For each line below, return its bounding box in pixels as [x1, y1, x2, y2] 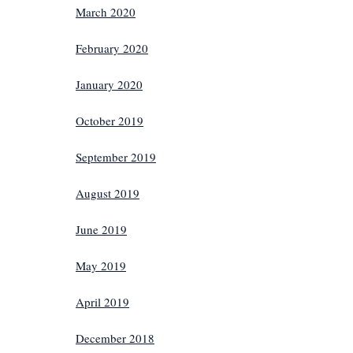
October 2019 [76, 112, 143, 128]
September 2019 [76, 148, 156, 165]
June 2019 [76, 221, 127, 237]
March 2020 [76, 3, 136, 20]
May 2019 [76, 257, 126, 273]
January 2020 [76, 76, 143, 92]
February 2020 [76, 39, 148, 56]
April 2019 [76, 293, 129, 310]
